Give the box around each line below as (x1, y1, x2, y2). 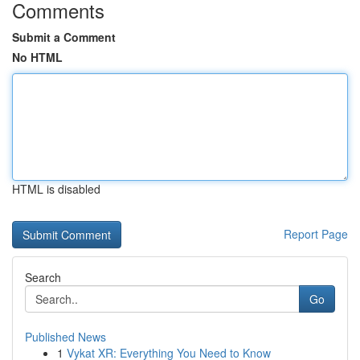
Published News (25, 329, 106, 345)
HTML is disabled (12, 181, 100, 197)
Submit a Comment (12, 29, 116, 45)
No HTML (12, 49, 63, 65)
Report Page (284, 226, 348, 242)
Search (25, 269, 61, 285)
